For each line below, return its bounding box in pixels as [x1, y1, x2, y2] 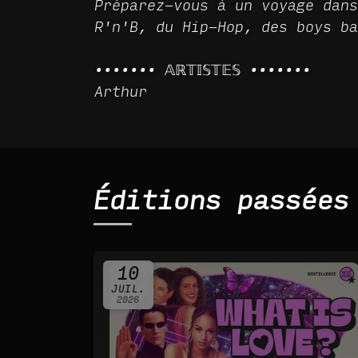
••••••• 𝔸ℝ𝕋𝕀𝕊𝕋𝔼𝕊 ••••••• [94, 62, 311, 79]
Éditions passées [93, 185, 349, 217]
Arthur [94, 83, 147, 101]
